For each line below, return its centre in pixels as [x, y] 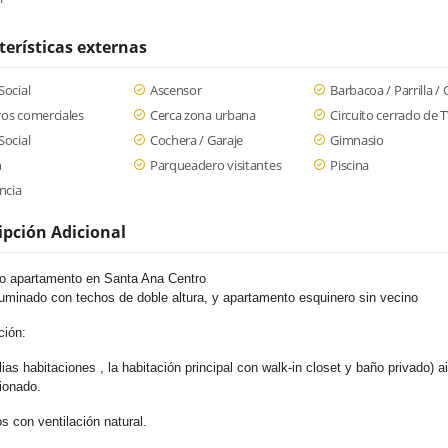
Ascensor [175, 90]
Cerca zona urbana [202, 115]
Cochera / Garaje [196, 140]
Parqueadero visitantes [215, 165]
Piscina [350, 165]
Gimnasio [357, 140]
